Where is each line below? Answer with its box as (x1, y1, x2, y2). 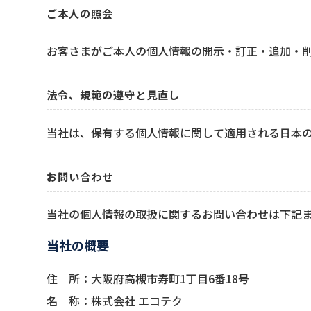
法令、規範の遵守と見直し (47, 87, 180, 103)
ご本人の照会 (47, 5, 114, 21)
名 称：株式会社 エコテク (47, 292, 183, 310)
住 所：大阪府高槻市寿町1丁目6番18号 (47, 270, 250, 287)
